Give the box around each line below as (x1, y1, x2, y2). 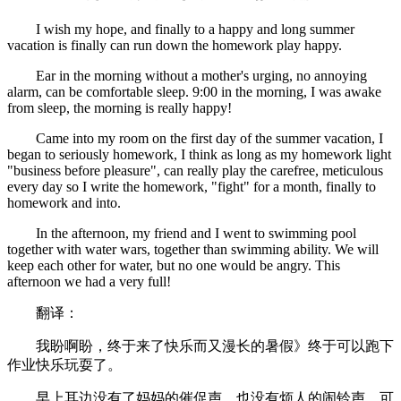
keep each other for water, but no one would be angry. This (7, 258, 340, 274)
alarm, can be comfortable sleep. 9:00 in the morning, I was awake (7, 84, 381, 100)
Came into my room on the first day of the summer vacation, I (7, 131, 383, 147)
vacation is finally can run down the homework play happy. (7, 38, 342, 54)
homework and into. (7, 195, 121, 211)
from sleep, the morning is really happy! (7, 100, 232, 116)
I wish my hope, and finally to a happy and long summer (7, 21, 354, 38)
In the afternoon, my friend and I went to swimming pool (7, 226, 356, 242)
